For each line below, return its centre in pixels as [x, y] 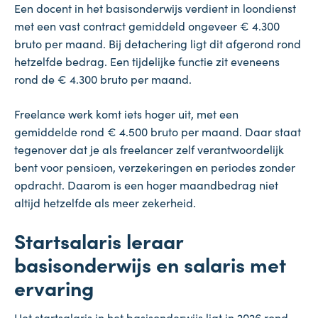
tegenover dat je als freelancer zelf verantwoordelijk [149, 149]
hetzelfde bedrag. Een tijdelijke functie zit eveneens [147, 61]
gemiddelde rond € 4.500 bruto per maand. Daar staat [158, 131]
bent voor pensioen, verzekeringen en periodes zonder [155, 166]
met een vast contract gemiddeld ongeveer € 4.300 [147, 25]
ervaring [54, 287]
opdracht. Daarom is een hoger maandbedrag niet [146, 184]
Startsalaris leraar [99, 240]
